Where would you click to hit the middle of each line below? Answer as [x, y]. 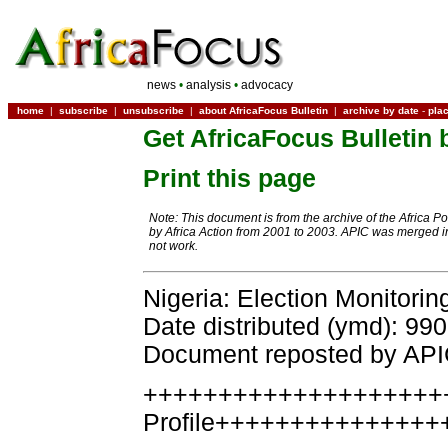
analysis [208, 85]
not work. [173, 246]
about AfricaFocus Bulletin [263, 110]
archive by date [381, 110]
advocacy [265, 85]
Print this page [229, 178]
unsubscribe [153, 110]
